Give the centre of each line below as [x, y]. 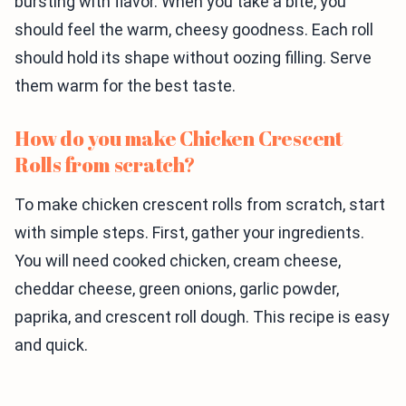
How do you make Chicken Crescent [179, 139]
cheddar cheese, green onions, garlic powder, [177, 289]
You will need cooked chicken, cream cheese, [178, 261]
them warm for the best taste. [125, 86]
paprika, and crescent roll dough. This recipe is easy [202, 317]
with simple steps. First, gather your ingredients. [189, 233]
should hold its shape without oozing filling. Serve [193, 58]
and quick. [51, 345]
